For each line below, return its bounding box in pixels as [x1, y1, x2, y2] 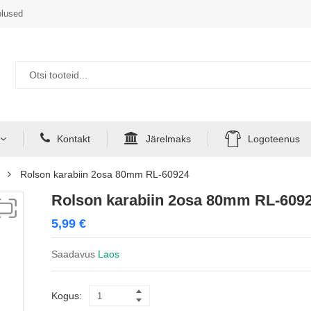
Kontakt [57, 133, 90, 144]
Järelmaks [146, 133, 191, 144]
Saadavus [51, 249, 95, 260]
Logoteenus [247, 133, 300, 144]
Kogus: [51, 290, 82, 302]
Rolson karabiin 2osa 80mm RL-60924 [20, 169, 190, 180]
